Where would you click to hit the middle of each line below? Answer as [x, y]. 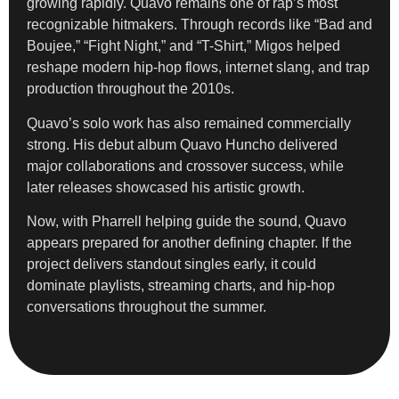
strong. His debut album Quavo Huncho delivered [182, 144]
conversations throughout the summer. [147, 307]
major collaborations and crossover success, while [185, 166]
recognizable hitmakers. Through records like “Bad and [199, 25]
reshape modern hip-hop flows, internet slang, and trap [198, 68]
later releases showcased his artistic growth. [166, 187]
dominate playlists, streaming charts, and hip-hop [181, 286]
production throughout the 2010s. [130, 89]
